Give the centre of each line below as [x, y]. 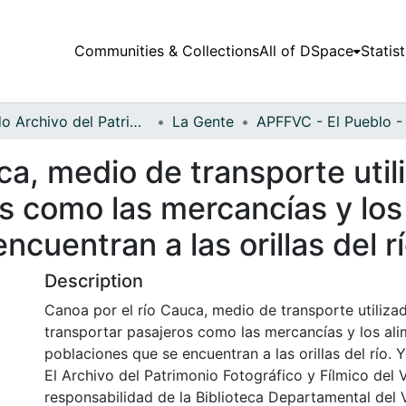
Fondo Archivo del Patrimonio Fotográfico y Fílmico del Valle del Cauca [135, 121]
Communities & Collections [166, 51]
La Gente [203, 121]
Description [94, 280]
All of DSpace [306, 51]
